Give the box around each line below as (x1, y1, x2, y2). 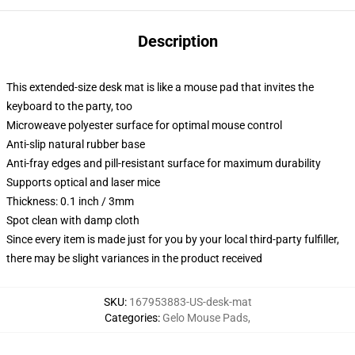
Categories (105, 311, 158, 324)
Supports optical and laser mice (6, 176, 160, 189)
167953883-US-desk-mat (128, 296, 252, 308)
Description (137, 32, 218, 51)
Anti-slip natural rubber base (6, 138, 145, 151)
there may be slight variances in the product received (6, 252, 262, 265)
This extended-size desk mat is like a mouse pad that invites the (6, 81, 314, 94)
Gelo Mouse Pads (162, 311, 248, 324)
